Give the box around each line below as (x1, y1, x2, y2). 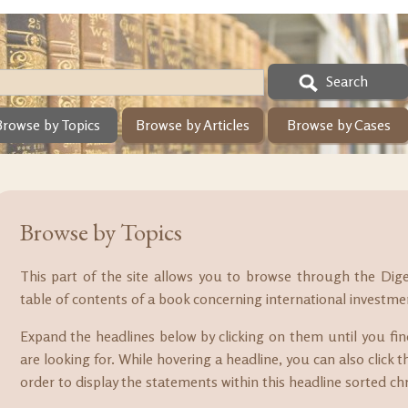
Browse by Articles (136, 116, 250, 134)
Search (326, 72, 368, 90)
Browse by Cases (286, 116, 391, 134)
